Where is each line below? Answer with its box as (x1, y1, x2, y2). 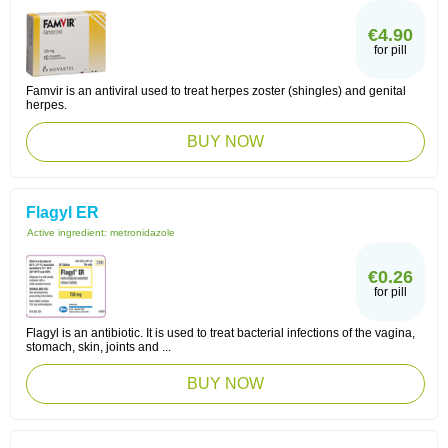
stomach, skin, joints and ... (26, 340, 171, 354)
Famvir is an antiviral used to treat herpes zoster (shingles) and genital (26, 84, 406, 98)
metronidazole (110, 227, 175, 238)
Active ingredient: (27, 227, 110, 238)
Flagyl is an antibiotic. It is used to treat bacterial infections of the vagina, (26, 326, 415, 340)
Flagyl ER (26, 204, 99, 221)
